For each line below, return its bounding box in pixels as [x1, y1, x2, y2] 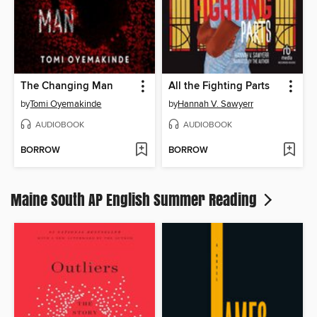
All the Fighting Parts [168, 79, 270, 93]
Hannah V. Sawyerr [178, 98, 253, 110]
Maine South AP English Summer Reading [11, 188, 260, 211]
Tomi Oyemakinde [30, 98, 102, 110]
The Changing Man [21, 79, 114, 93]
